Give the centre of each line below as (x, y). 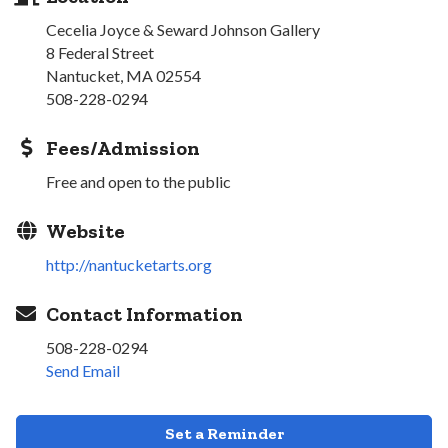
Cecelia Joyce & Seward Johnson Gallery (183, 29)
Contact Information (144, 313)
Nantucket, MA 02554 (123, 75)
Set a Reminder (224, 433)
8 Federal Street (100, 52)
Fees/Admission (123, 147)
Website (85, 230)
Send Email (83, 370)
